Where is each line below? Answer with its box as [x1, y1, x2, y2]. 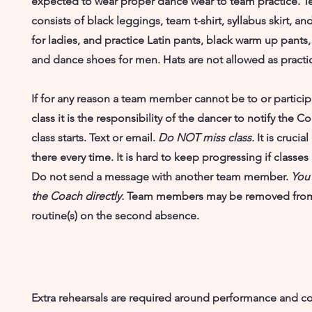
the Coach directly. [31, 189, 127, 203]
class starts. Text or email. [31, 130, 158, 144]
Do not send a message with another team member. [31, 169, 291, 183]
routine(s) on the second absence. [31, 208, 199, 222]
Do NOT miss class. [158, 130, 257, 144]
